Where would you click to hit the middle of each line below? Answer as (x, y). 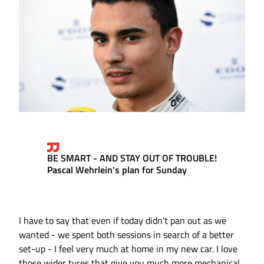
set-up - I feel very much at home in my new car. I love (128, 249)
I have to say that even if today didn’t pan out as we (123, 221)
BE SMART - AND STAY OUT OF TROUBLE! (132, 158)
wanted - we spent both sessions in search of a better (126, 235)
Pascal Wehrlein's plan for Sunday (117, 170)
